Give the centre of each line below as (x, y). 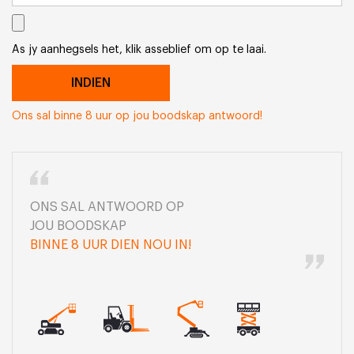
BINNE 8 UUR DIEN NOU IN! (111, 245)
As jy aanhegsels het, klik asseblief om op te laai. (139, 50)
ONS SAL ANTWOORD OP (107, 207)
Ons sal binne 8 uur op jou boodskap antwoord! (137, 117)
